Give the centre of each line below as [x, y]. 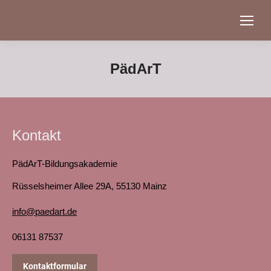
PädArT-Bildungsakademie [65, 164]
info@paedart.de [44, 211]
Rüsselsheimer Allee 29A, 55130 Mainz [90, 186]
